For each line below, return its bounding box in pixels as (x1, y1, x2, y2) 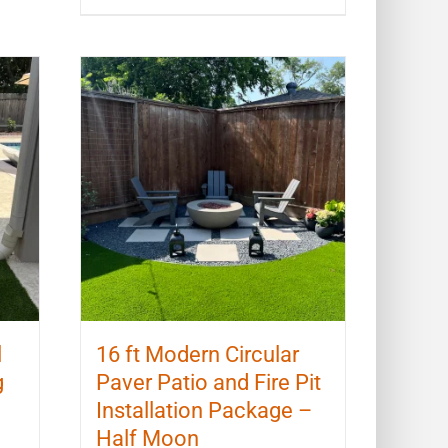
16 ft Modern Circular (96, 341, 300, 367)
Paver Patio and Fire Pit (96, 369, 322, 395)
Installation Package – (96, 397, 313, 423)
